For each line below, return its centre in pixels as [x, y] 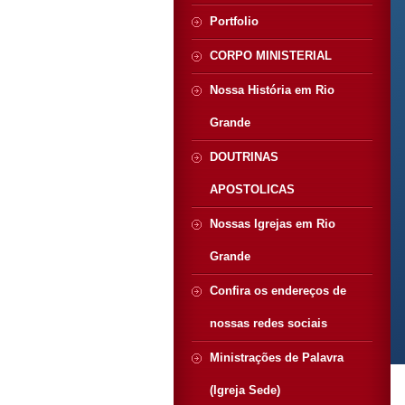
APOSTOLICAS [252, 189]
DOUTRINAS [244, 157]
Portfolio [234, 21]
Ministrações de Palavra [277, 358]
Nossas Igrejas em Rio [273, 224]
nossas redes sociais [268, 323]
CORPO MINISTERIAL [271, 56]
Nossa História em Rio [272, 90]
